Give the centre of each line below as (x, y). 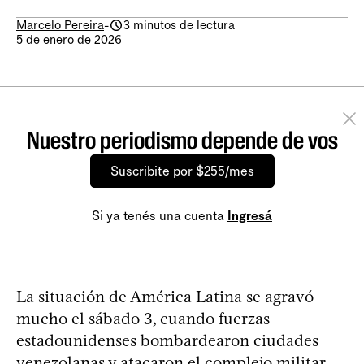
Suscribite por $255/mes (182, 171)
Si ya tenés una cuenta (160, 216)
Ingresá (250, 216)
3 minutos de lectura (179, 26)
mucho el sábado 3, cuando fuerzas (143, 319)
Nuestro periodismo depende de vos (182, 141)
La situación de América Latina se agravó (165, 297)
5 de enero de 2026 (69, 40)
